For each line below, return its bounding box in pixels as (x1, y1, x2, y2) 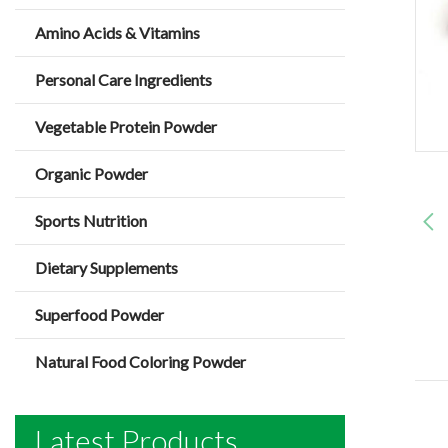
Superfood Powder (35, 305, 164, 324)
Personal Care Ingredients (35, 70, 212, 89)
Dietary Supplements (35, 258, 178, 277)
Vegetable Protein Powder (35, 117, 217, 136)
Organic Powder (35, 164, 148, 183)
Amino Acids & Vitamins (35, 23, 200, 42)
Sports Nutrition (35, 211, 147, 230)
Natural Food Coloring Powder (35, 352, 246, 371)
